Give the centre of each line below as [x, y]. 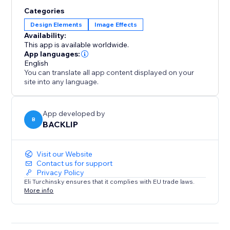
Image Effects [116, 25]
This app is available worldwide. [77, 45]
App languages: [52, 54]
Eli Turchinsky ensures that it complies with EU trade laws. [110, 182]
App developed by [74, 114]
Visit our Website [65, 154]
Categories [44, 11]
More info [39, 190]
